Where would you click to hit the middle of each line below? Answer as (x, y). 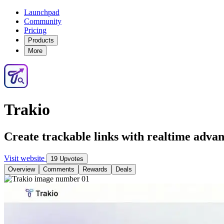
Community (43, 21)
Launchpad (42, 12)
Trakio (27, 110)
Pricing (35, 30)
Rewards (95, 169)
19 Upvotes (67, 158)
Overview (21, 169)
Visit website (25, 158)
